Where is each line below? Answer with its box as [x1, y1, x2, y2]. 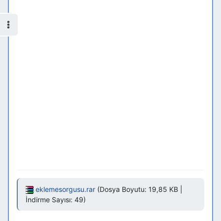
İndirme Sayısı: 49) [25, 195, 86, 204]
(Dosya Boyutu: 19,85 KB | [95, 185, 183, 194]
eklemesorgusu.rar [35, 185, 95, 194]
